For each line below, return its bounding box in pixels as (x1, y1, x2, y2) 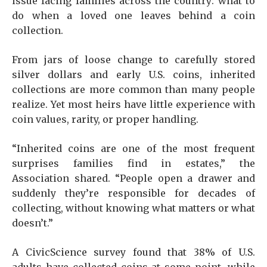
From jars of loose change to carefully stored (12, 54, 255, 66)
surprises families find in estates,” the (12, 157, 255, 169)
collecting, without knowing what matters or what (12, 202, 255, 214)
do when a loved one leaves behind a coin (12, 10, 255, 21)
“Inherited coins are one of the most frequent (12, 142, 255, 154)
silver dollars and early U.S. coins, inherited (12, 69, 255, 80)
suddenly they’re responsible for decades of (12, 187, 255, 199)
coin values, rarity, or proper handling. (12, 113, 198, 125)
